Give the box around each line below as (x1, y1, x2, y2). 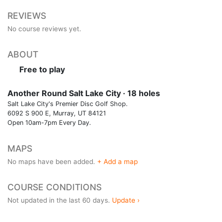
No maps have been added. (7, 157, 97, 166)
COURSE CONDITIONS (7, 181, 102, 192)
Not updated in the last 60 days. (7, 196, 112, 204)
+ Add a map (97, 157, 138, 166)
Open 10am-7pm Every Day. (7, 118, 91, 126)
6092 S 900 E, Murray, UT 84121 (7, 109, 106, 117)
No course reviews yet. (7, 24, 81, 33)
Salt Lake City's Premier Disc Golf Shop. (7, 100, 128, 108)
